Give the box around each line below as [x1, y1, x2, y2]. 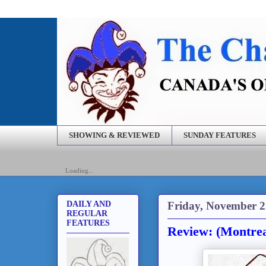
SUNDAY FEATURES [183, 130, 256, 140]
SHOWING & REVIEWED [69, 130, 160, 140]
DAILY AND [66, 199, 111, 208]
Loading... [65, 166, 94, 174]
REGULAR [66, 208, 107, 218]
